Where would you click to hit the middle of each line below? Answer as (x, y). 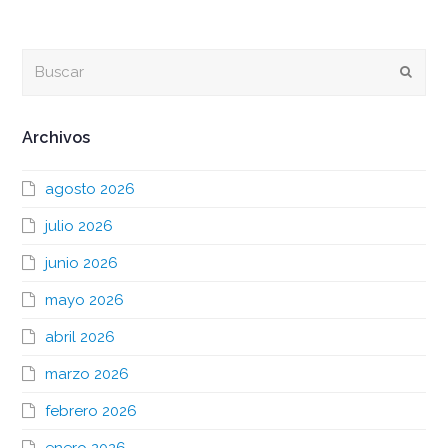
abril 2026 (80, 336)
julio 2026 (79, 225)
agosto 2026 (90, 188)
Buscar (46, 59)
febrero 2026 (91, 410)
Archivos (56, 137)
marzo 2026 (87, 373)
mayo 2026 (85, 299)
